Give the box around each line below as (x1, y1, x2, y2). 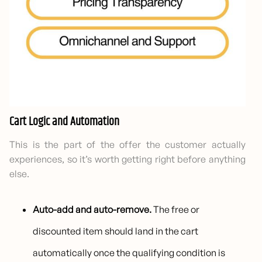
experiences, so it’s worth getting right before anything (9, 153, 246, 166)
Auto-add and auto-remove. (33, 204, 152, 216)
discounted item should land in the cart (33, 225, 199, 237)
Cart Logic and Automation (9, 113, 119, 132)
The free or (151, 204, 200, 216)
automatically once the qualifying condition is (33, 247, 226, 259)
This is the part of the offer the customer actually (9, 139, 246, 151)
